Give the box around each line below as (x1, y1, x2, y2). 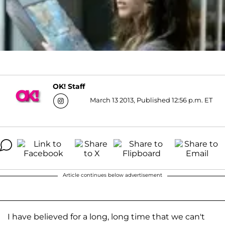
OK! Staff (52, 82, 85, 91)
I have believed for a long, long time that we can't (8, 211, 205, 221)
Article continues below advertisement (63, 171, 162, 178)
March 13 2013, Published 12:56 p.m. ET (89, 95, 212, 104)
